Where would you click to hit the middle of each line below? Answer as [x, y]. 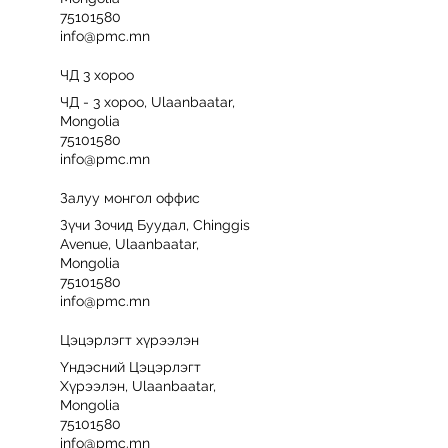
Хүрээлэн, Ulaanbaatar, [138, 386]
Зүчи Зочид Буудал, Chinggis [155, 225]
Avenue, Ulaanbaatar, [129, 244]
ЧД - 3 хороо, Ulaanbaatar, [147, 102]
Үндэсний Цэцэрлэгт [130, 367]
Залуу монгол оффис [130, 198]
